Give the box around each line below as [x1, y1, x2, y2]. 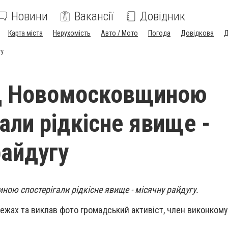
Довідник [140, 9, 185, 23]
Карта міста [8, 29, 43, 37]
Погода [148, 29, 170, 37]
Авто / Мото [101, 29, 138, 37]
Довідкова [181, 29, 214, 37]
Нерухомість [53, 29, 91, 37]
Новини [11, 9, 48, 23]
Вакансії [74, 9, 113, 23]
